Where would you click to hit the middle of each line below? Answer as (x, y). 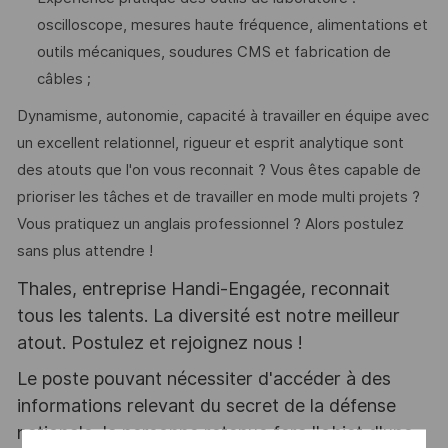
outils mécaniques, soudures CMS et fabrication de (213, 52)
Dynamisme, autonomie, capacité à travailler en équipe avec (222, 116)
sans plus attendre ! (84, 251)
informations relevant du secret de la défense (206, 406)
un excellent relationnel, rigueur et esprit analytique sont (210, 143)
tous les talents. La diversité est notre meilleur (208, 315)
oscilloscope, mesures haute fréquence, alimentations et (232, 25)
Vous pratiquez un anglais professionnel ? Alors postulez (210, 224)
